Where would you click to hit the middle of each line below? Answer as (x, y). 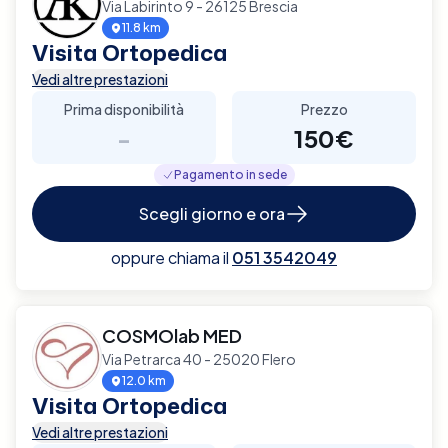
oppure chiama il (170, 257)
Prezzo (324, 108)
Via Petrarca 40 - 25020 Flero (199, 358)
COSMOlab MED (172, 335)
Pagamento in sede (230, 174)
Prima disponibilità (124, 108)
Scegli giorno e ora (212, 213)
